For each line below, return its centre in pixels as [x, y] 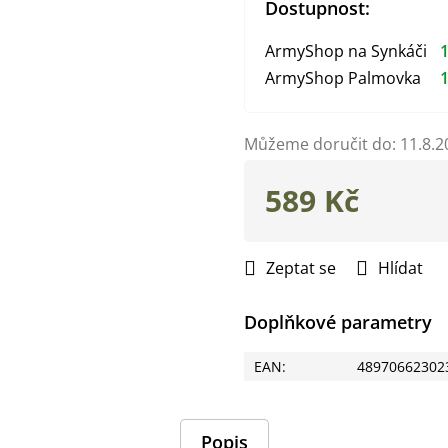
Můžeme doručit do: [320, 143]
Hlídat [400, 267]
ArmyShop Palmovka [343, 78]
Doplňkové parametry [338, 321]
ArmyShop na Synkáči [346, 51]
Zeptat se [301, 267]
